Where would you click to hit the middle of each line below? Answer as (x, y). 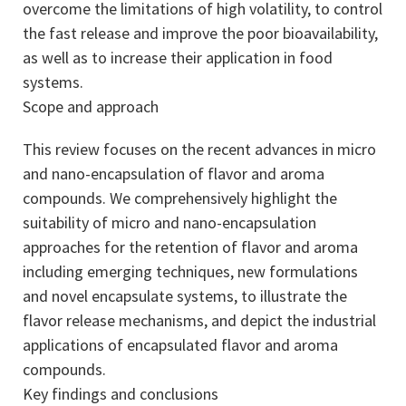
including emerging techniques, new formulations (190, 271)
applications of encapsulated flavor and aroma (180, 345)
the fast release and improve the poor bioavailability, (200, 33)
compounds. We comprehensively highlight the (180, 198)
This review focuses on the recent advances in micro (199, 149)
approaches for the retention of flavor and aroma (190, 247)
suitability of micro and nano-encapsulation (169, 222)
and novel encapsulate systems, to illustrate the (185, 296)
